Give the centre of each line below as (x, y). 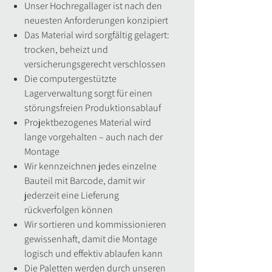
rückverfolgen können (69, 210)
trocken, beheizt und (66, 49)
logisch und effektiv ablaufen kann (93, 253)
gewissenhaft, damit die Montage (91, 239)
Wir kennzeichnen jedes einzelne (90, 166)
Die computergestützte (70, 79)
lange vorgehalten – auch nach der (93, 137)
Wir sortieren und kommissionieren (95, 224)
